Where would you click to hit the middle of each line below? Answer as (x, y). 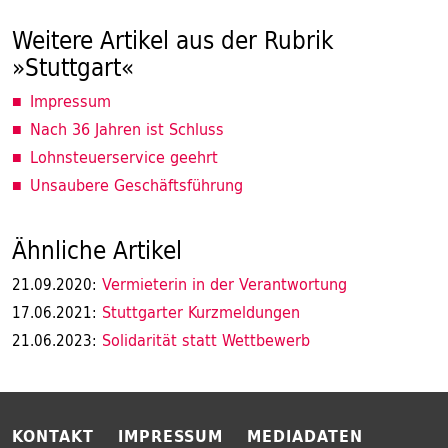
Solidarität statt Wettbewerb (203, 340)
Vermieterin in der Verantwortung (222, 284)
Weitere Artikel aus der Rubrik (173, 40)
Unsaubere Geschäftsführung (136, 185)
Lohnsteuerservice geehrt (124, 157)
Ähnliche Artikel (97, 250)
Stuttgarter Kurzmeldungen (198, 312)
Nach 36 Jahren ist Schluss (127, 129)
